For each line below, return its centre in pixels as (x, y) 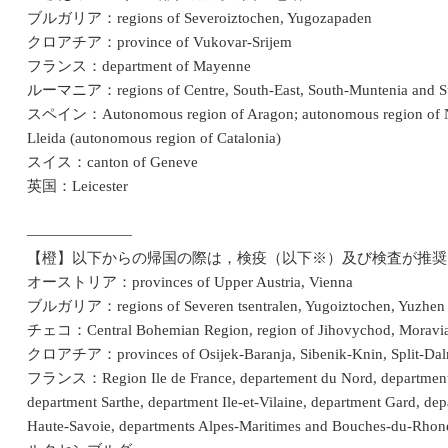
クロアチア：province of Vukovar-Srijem (159, 42)
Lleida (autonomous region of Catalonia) (154, 138)
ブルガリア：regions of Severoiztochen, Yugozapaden (199, 18)
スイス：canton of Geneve (112, 162)
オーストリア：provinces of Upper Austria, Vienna (190, 282)
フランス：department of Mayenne (139, 66)
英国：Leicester (77, 186)
